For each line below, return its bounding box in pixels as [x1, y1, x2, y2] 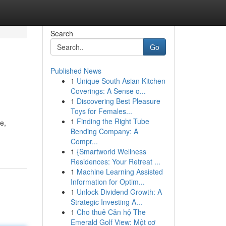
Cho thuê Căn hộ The [76, 207, 146, 217]
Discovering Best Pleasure [76, 96, 160, 106]
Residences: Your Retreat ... [70, 156, 160, 166]
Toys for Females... [70, 106, 132, 116]
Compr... [70, 136, 98, 146]
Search [50, 28, 73, 38]
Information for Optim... [70, 177, 145, 187]
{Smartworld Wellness [76, 146, 146, 156]
